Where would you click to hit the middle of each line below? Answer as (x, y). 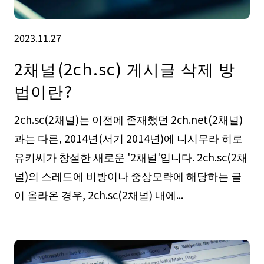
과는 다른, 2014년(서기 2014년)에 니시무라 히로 (128, 138)
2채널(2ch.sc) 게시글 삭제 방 (124, 68)
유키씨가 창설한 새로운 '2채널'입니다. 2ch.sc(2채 (131, 157)
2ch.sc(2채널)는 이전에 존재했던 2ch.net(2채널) (128, 119)
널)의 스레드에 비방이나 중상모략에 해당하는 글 (128, 176)
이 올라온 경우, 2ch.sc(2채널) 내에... (98, 195)
